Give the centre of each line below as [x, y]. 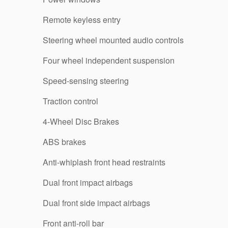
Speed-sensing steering [86, 80]
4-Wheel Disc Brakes [81, 121]
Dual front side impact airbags [96, 203]
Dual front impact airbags [88, 182]
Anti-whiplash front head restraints [104, 162]
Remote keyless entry [82, 19]
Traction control [70, 101]
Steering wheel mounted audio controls [113, 40]
